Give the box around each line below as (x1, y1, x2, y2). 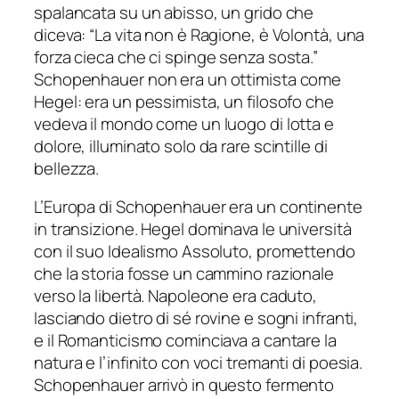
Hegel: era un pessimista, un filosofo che (34, 89, 334, 113)
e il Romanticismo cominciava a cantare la (34, 329, 337, 353)
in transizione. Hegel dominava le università (34, 217, 352, 241)
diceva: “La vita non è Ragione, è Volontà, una (34, 22, 365, 46)
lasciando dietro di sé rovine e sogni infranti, (34, 306, 359, 330)
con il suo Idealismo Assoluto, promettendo (34, 240, 355, 264)
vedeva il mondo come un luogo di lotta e (34, 111, 334, 135)
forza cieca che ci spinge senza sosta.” (34, 45, 319, 69)
